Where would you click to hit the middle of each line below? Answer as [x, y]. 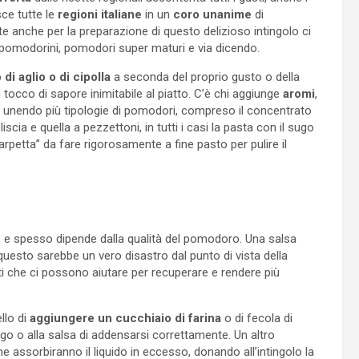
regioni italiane [98, 14]
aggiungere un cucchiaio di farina [125, 318]
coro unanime [212, 14]
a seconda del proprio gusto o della [205, 77]
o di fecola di [257, 318]
